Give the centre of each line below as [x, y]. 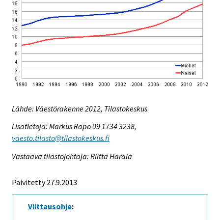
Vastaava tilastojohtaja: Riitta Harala [72, 156]
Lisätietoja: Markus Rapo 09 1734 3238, [74, 126]
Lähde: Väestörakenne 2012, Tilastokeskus [80, 108]
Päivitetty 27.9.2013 [44, 182]
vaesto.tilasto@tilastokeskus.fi [61, 138]
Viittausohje [50, 206]
